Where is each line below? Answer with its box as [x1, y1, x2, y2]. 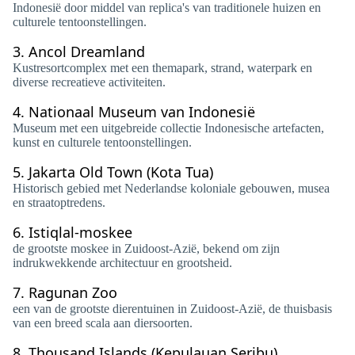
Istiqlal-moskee [29, 223, 132, 242]
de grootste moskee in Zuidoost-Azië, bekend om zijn [13, 242, 280, 255]
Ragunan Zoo [29, 283, 117, 302]
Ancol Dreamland [29, 42, 145, 61]
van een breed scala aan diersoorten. [13, 316, 193, 330]
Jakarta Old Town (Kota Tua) [29, 162, 213, 181]
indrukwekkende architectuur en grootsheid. [13, 256, 232, 269]
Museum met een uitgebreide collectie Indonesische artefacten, [13, 121, 324, 135]
